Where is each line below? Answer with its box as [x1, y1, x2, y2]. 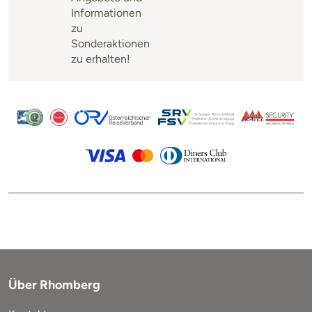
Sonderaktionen [71, 36, 150, 50]
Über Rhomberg [8, 276, 100, 292]
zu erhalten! [71, 52, 130, 65]
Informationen [71, 6, 141, 19]
